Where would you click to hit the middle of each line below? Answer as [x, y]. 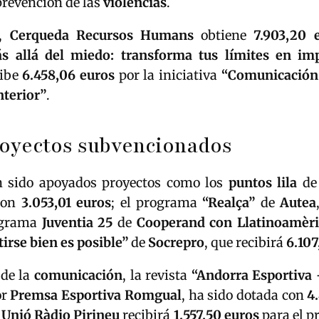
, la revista [157, 275]
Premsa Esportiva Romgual [96, 295]
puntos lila [262, 182]
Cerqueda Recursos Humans [102, 35]
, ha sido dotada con [244, 295]
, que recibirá [245, 242]
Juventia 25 [77, 222]
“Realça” [229, 202]
